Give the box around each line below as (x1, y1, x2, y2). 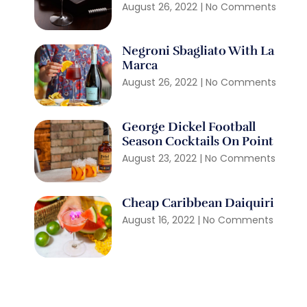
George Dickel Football (122, 119, 256, 135)
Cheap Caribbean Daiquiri (122, 195, 278, 210)
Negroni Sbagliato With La (122, 43, 275, 59)
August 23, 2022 (122, 151, 200, 166)
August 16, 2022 (122, 212, 198, 227)
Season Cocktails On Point (122, 134, 274, 149)
